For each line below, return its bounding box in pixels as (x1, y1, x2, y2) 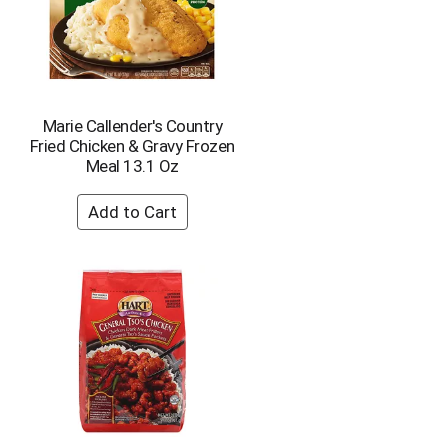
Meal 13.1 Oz (85, 156, 179, 176)
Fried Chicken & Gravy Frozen (29, 136, 235, 156)
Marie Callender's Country (42, 116, 222, 136)
